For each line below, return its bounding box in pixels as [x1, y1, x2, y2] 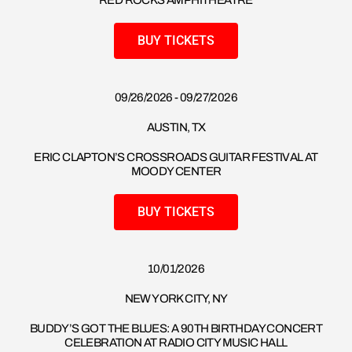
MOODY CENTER [130, 165, 222, 178]
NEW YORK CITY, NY [124, 292, 228, 306]
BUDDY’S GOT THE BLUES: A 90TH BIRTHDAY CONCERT [29, 322, 323, 335]
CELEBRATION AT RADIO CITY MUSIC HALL [64, 336, 288, 350]
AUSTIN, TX [146, 121, 206, 134]
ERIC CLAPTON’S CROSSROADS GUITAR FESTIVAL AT [34, 151, 318, 164]
